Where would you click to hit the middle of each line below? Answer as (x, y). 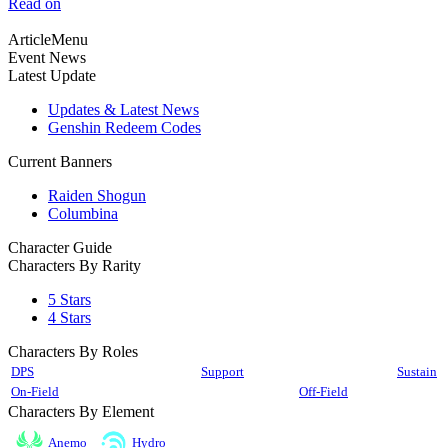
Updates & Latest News (123, 110)
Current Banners (60, 162)
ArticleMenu (48, 40)
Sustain (417, 372)
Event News (47, 58)
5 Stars (69, 300)
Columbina (83, 214)
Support (222, 372)
